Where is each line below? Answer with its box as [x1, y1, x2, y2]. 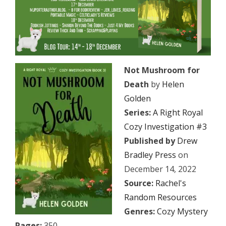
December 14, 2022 [124, 163, 196, 175]
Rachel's [155, 177, 186, 189]
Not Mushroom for [124, 64, 200, 76]
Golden [124, 92, 151, 104]
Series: [124, 106, 151, 118]
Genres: [124, 205, 155, 217]
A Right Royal [153, 106, 203, 118]
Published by [124, 135, 175, 146]
